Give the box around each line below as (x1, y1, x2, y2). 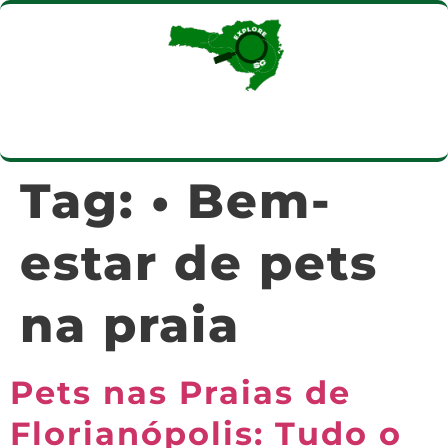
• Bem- (151, 172, 332, 230)
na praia (20, 296, 240, 354)
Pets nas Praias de (10, 373, 351, 412)
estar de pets (20, 234, 378, 292)
